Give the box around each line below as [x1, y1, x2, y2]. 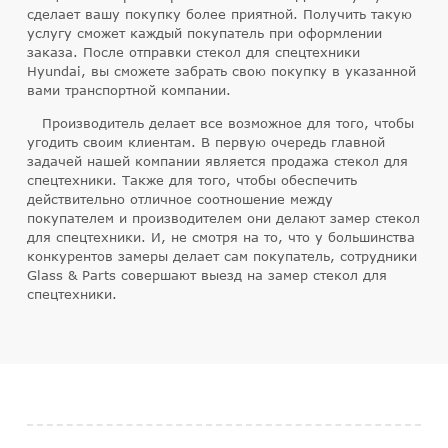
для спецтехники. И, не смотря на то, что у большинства [26, 229, 415, 245]
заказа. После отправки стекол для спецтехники [26, 44, 360, 60]
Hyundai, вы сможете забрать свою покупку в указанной [26, 63, 416, 79]
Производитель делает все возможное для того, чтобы [36, 115, 414, 131]
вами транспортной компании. [26, 82, 231, 98]
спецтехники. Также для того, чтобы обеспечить [26, 172, 357, 188]
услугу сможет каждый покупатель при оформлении [26, 25, 382, 41]
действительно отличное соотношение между [26, 191, 333, 207]
